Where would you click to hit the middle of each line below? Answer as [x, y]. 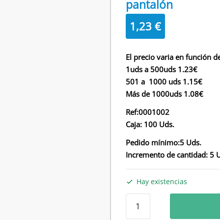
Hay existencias [162, 181]
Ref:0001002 [148, 112]
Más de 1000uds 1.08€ [165, 94]
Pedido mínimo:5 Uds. [164, 142]
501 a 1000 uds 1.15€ [164, 82]
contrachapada [154, 211]
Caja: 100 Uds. [150, 124]
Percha [138, 199]
